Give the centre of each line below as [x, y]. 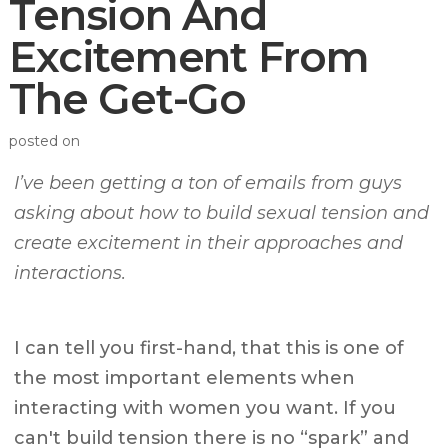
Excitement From [189, 57]
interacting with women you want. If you [205, 408]
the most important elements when [185, 378]
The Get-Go [127, 99]
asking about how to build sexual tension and [222, 213]
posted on [45, 141]
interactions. [70, 273]
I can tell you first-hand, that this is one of [209, 348]
